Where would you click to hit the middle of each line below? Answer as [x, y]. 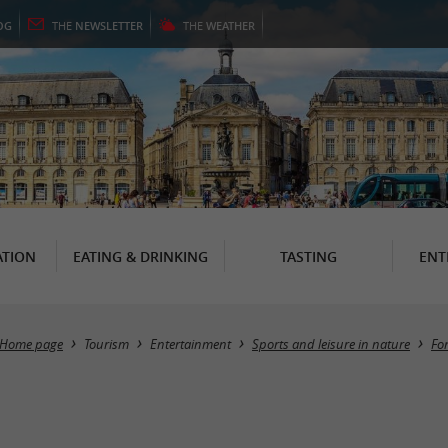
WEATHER [230, 25]
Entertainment [190, 344]
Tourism [106, 344]
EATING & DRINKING [140, 256]
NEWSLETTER [109, 25]
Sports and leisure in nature [331, 344]
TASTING [308, 256]
